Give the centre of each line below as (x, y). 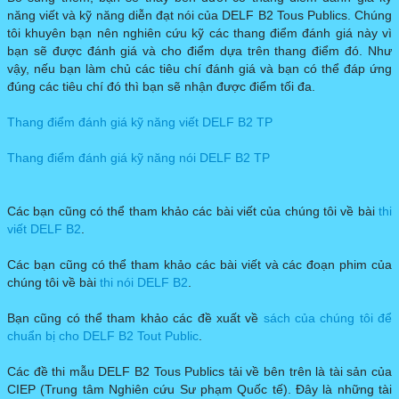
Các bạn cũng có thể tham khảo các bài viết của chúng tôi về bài (193, 212)
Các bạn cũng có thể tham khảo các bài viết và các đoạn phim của (199, 265)
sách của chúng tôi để (328, 318)
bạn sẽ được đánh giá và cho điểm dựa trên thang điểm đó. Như (199, 51)
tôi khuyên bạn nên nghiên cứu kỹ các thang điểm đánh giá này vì (199, 33)
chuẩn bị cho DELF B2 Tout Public (103, 336)
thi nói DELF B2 (144, 283)
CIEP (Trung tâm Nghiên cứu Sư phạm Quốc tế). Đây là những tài (199, 390)
